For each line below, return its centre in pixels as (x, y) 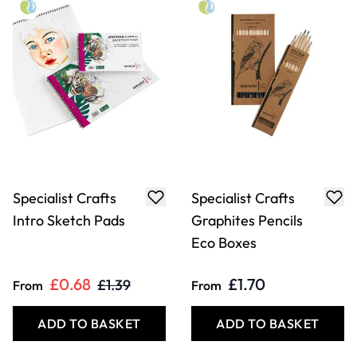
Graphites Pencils (247, 221)
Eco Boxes (224, 243)
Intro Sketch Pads (69, 221)
